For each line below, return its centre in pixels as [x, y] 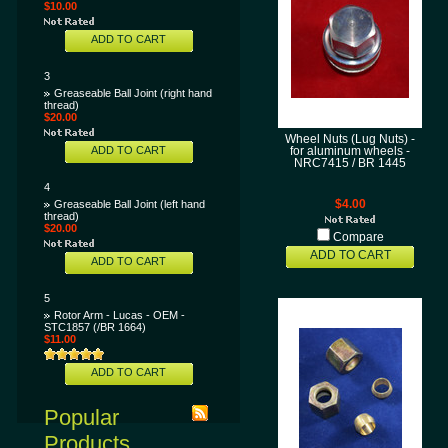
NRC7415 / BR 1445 [350, 163]
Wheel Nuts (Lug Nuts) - [350, 139]
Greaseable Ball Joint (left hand [129, 204]
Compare [358, 237]
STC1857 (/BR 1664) [95, 327]
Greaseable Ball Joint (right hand [133, 93]
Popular [81, 417]
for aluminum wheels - [350, 151]
